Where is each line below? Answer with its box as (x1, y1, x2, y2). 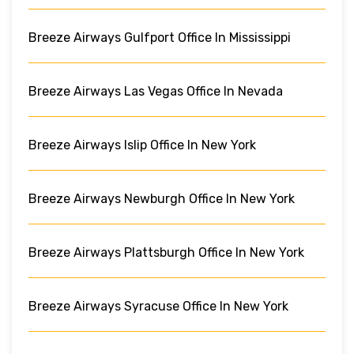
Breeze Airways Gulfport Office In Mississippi (28, 29, 291, 45)
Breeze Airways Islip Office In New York (28, 137, 256, 153)
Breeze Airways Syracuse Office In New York (28, 298, 288, 314)
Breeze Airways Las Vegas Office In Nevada (28, 83, 283, 99)
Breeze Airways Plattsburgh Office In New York (28, 244, 304, 260)
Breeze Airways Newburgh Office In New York (28, 190, 295, 206)
